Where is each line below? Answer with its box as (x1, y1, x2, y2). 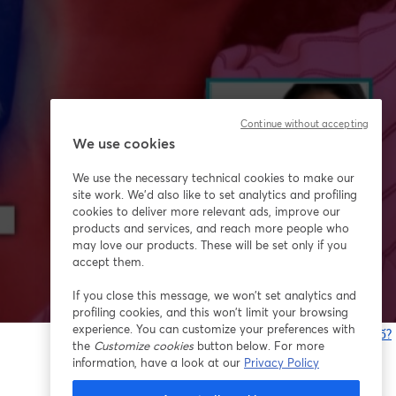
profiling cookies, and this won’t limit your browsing (72, 304, 348, 320)
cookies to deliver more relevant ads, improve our (72, 203, 340, 219)
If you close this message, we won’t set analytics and (72, 287, 356, 303)
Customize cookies (94, 338, 194, 354)
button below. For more (194, 338, 324, 354)
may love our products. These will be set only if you (72, 237, 346, 253)
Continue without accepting (240, 118, 369, 130)
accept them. (72, 254, 144, 270)
